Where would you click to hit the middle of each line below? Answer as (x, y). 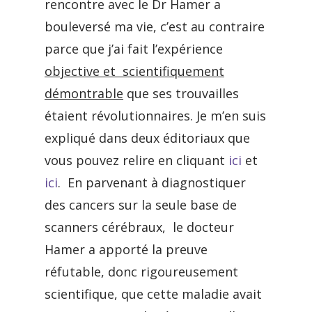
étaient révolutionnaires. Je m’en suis (155, 116)
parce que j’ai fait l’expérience (134, 49)
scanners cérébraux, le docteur (139, 227)
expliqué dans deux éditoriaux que (147, 138)
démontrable (84, 93)
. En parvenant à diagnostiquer (152, 182)
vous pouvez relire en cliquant (136, 160)
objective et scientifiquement (134, 71)
